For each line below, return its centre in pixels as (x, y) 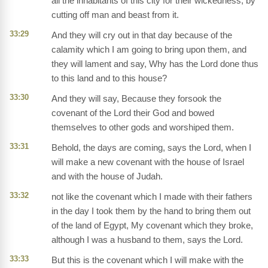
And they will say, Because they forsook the (136, 99)
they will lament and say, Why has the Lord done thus (155, 64)
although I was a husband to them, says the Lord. (147, 240)
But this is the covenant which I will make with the (147, 260)
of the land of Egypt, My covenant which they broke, (152, 226)
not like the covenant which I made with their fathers (152, 197)
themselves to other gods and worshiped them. (143, 127)
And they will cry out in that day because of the (142, 35)
